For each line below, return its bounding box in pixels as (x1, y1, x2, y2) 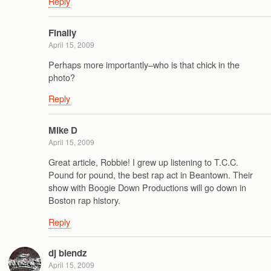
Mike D (48, 123, 77, 137)
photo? (48, 71, 75, 84)
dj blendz (48, 246, 87, 260)
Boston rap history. (48, 194, 120, 207)
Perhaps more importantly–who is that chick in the (48, 58, 240, 71)
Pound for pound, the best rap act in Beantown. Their (48, 168, 253, 181)
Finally (48, 25, 76, 39)
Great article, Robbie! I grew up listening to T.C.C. (48, 155, 238, 169)
